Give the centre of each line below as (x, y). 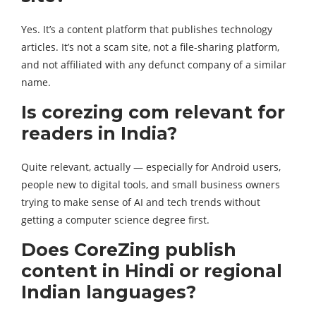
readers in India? (99, 134)
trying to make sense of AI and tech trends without (141, 202)
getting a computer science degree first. (115, 220)
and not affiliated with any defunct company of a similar (154, 65)
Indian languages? (109, 292)
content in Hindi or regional (152, 271)
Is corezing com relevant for (153, 113)
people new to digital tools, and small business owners (151, 185)
